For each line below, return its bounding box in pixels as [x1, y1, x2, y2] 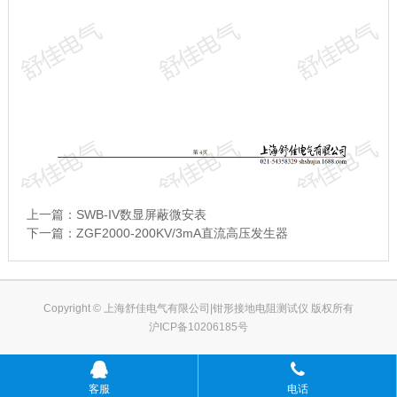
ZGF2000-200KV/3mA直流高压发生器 [75, 226, 288, 241]
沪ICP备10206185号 [148, 321, 248, 334]
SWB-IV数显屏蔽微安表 [75, 207, 206, 222]
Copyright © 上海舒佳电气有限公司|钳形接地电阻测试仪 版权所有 [43, 302, 354, 315]
